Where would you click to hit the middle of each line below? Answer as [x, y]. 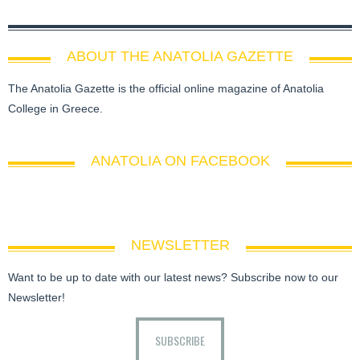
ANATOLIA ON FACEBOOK [180, 160]
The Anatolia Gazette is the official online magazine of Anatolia [166, 88]
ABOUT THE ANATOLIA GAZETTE [180, 56]
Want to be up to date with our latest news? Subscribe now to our [173, 277]
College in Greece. [55, 108]
